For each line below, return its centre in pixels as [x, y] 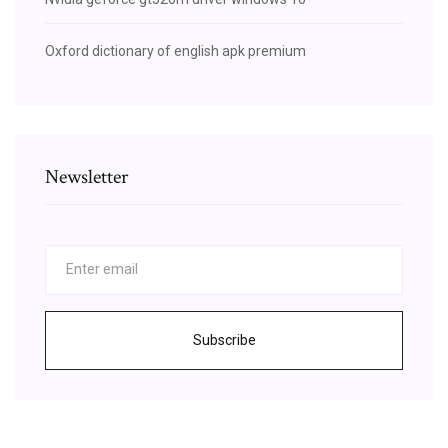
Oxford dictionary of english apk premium [175, 50]
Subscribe [224, 339]
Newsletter [86, 176]
